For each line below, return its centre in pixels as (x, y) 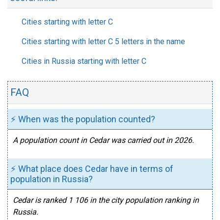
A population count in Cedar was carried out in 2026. (103, 140)
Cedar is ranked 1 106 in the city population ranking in (106, 200)
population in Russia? (52, 179)
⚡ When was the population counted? (83, 119)
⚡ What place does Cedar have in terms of (92, 169)
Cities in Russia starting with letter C (84, 61)
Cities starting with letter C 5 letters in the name (103, 41)
